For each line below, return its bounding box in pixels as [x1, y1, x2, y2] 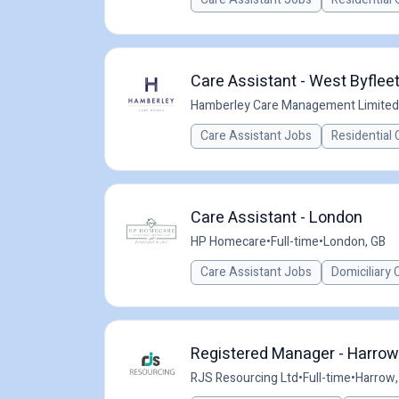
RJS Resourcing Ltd [191, 369, 298, 387]
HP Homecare [191, 232, 266, 251]
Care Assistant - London [191, 206, 362, 230]
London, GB [323, 232, 386, 251]
